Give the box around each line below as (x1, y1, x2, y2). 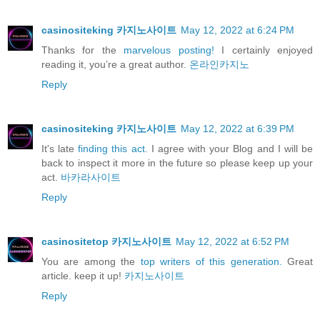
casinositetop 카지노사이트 (41, 235, 171, 247)
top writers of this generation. (135, 255, 288, 267)
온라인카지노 (189, 58, 249, 70)
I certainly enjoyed (221, 44, 314, 56)
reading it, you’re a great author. (41, 58, 189, 70)
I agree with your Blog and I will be (151, 142, 314, 154)
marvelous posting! (116, 44, 222, 56)
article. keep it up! (41, 269, 124, 281)
